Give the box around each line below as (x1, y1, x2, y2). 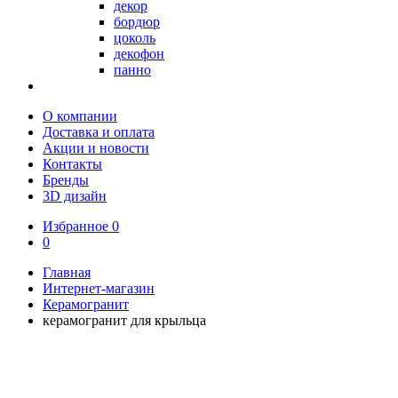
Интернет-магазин (43, 281, 155, 296)
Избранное (43, 219, 112, 234)
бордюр (114, 14, 160, 29)
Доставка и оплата (43, 124, 155, 139)
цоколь (114, 30, 155, 45)
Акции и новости (43, 140, 149, 155)
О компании (43, 108, 117, 123)
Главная (43, 265, 91, 280)
